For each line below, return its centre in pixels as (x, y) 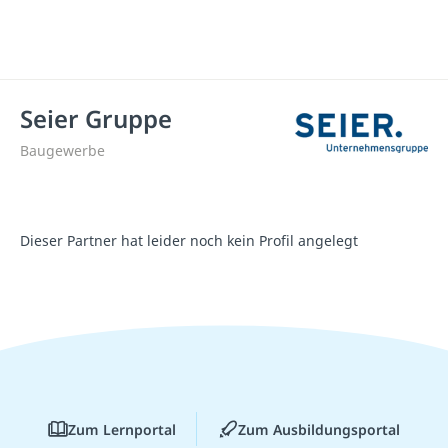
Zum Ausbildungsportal (319, 429)
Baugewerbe (62, 150)
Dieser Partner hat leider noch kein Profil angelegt (189, 240)
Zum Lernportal (122, 429)
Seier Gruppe (96, 118)
